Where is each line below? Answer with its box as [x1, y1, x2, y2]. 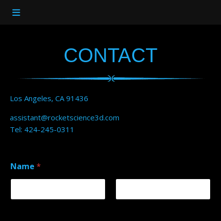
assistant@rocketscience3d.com [10, 112, 119, 122]
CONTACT [64, 44, 157, 66]
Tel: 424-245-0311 [10, 124, 74, 134]
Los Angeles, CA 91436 [10, 93, 88, 103]
